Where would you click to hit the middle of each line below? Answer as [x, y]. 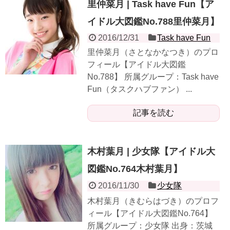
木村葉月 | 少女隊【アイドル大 [151, 151]
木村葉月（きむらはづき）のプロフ [153, 201]
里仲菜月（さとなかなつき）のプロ [153, 52]
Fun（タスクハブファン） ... [140, 89]
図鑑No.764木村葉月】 [135, 169]
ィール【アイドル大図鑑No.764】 [150, 213]
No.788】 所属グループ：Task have [153, 76]
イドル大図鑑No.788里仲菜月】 [153, 21]
